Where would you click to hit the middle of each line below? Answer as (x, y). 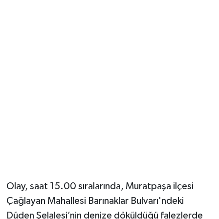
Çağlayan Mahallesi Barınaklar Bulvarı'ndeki (95, 201)
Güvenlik (44, 23)
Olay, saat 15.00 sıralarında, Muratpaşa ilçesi (100, 186)
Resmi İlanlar (52, 48)
